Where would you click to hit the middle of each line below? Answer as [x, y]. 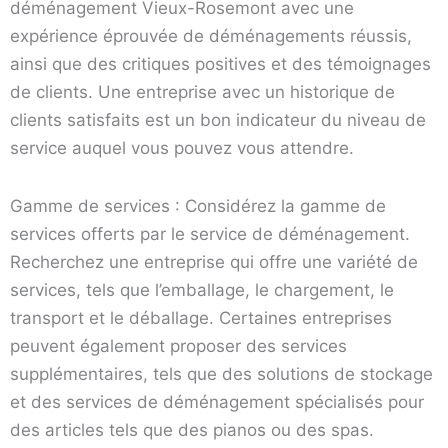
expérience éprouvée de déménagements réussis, [211, 35]
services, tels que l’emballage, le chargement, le [202, 289]
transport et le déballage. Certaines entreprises [201, 317]
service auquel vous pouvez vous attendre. [182, 147]
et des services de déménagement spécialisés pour [217, 401]
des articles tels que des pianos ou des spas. [192, 429]
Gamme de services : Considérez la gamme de [198, 205]
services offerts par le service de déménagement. [210, 233]
